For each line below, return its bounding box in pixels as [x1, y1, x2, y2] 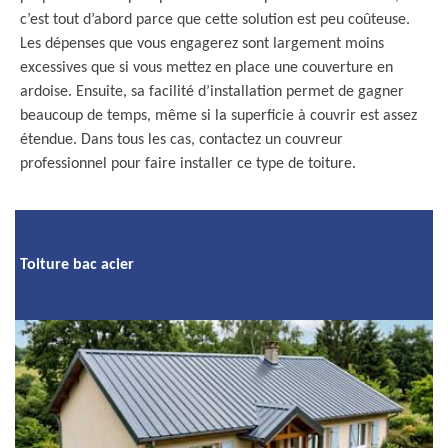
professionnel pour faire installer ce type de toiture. [20, 156, 356, 172]
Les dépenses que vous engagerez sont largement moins [20, 36, 384, 52]
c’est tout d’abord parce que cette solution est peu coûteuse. [20, 12, 410, 28]
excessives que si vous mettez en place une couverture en [20, 60, 393, 76]
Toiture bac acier [20, 256, 134, 273]
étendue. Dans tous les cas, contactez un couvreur [20, 132, 343, 148]
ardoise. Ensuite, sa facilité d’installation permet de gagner [20, 84, 404, 100]
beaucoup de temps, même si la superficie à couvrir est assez [20, 108, 417, 124]
